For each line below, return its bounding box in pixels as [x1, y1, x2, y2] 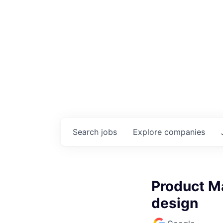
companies [164, 126, 205, 137]
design [151, 194, 198, 212]
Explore [133, 126, 164, 137]
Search [73, 126, 101, 137]
